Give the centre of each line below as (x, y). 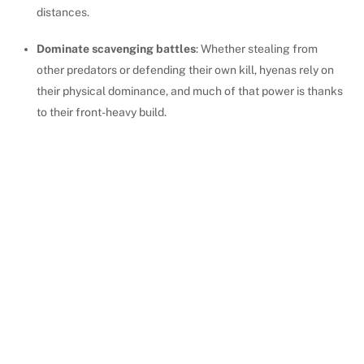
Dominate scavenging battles (116, 48)
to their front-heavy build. (101, 112)
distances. (63, 13)
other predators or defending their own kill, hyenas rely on (185, 69)
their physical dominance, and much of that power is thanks (189, 91)
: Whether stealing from (256, 48)
